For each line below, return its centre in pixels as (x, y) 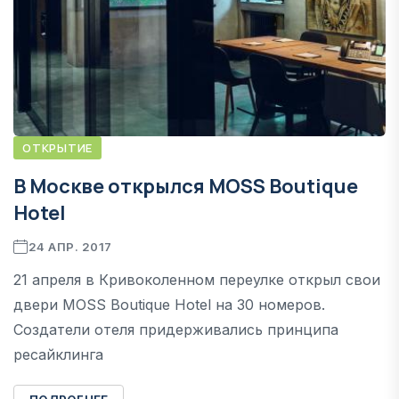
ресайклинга (58, 354)
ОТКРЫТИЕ (58, 147)
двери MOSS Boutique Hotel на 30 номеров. (169, 304)
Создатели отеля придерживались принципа (176, 329)
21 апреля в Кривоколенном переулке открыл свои (197, 279)
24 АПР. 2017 (70, 246)
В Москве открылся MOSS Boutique (186, 186)
